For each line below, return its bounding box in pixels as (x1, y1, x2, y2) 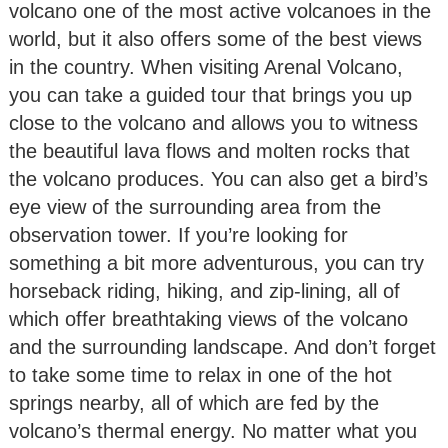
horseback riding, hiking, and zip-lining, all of (9, 279, 400, 302)
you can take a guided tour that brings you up (9, 83, 412, 106)
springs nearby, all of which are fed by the (9, 391, 379, 414)
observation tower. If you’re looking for (9, 223, 348, 246)
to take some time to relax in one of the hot (9, 363, 392, 386)
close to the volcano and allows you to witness (9, 111, 418, 134)
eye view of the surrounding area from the (9, 195, 381, 218)
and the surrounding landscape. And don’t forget (9, 335, 436, 358)
